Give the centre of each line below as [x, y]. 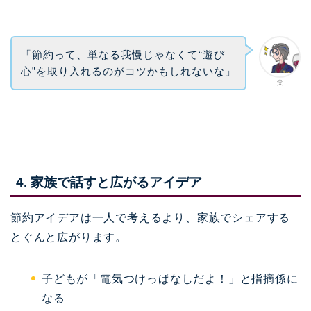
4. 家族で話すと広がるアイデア [109, 183]
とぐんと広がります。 [69, 237]
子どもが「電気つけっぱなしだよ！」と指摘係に [170, 279]
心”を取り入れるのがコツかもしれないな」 [128, 71]
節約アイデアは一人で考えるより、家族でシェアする [151, 218]
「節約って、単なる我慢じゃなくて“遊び [123, 54]
